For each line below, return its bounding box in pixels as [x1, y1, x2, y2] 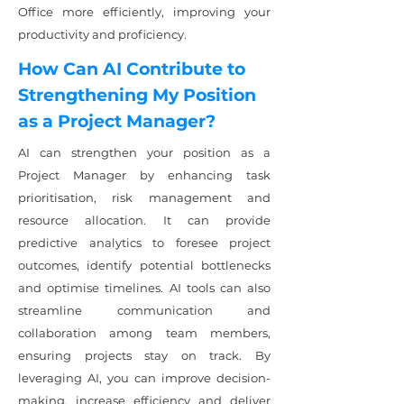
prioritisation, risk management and [18, 190, 271, 205]
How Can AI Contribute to [18, 59, 245, 79]
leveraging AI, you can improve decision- [18, 371, 271, 385]
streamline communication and [18, 303, 271, 317]
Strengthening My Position [18, 85, 256, 106]
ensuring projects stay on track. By [18, 348, 271, 363]
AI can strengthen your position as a [18, 145, 271, 160]
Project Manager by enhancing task [18, 168, 271, 182]
